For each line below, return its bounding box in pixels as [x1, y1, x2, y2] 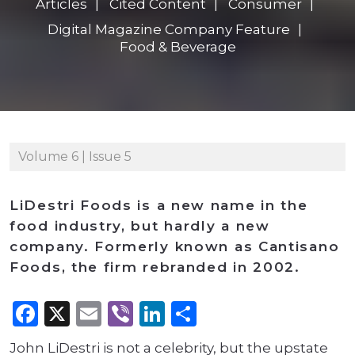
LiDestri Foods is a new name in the [10, 197, 308, 214]
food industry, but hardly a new [10, 218, 270, 235]
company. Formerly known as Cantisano [10, 239, 340, 255]
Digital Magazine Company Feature [47, 21, 290, 38]
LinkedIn [165, 298, 275, 330]
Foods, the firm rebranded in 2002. [10, 259, 300, 276]
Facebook [38, 298, 160, 330]
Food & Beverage [119, 39, 236, 55]
